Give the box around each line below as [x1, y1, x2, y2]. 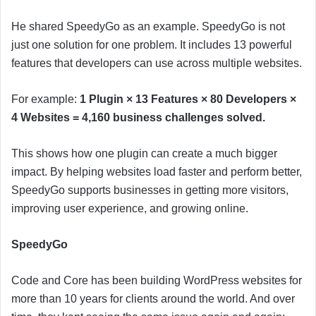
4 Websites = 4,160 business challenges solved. [11, 111, 265, 124]
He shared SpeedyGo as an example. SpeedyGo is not [11, 20, 285, 33]
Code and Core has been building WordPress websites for [11, 274, 302, 287]
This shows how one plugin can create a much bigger [11, 147, 277, 160]
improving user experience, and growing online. [11, 202, 248, 215]
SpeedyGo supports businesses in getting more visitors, [11, 184, 288, 197]
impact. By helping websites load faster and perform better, [11, 166, 302, 178]
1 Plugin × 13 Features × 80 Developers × [80, 93, 296, 106]
